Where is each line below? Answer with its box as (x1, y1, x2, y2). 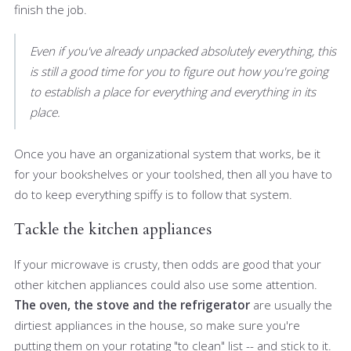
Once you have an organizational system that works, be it (14, 146, 320, 162)
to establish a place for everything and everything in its (30, 84, 316, 100)
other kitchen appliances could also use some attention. (14, 277, 317, 293)
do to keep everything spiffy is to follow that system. (14, 186, 292, 203)
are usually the (250, 297, 332, 313)
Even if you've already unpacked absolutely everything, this (30, 43, 336, 60)
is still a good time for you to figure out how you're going (30, 63, 328, 80)
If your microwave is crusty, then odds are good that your (14, 256, 321, 273)
